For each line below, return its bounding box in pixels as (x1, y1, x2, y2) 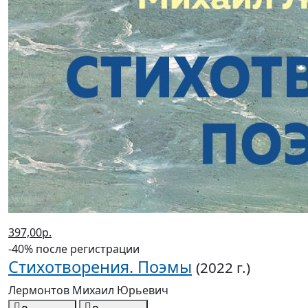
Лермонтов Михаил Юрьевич (8, 283, 168, 298)
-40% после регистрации (8, 241, 140, 257)
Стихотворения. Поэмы (8, 256, 192, 278)
